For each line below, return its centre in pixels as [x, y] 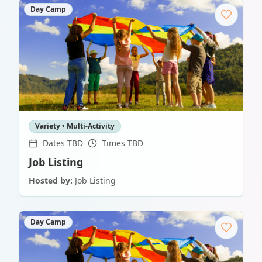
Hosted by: [51, 180]
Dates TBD [63, 143]
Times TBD [123, 143]
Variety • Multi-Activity [75, 126]
